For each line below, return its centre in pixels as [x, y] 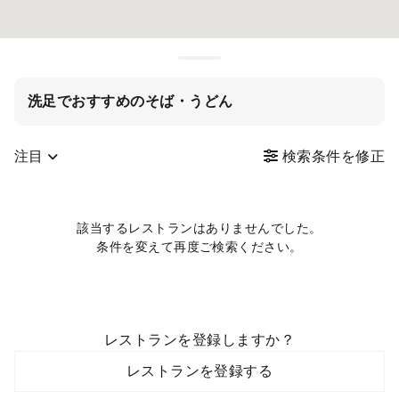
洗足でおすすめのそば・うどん [130, 102]
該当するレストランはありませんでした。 [199, 228]
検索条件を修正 [331, 157]
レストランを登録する [199, 371]
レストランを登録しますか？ [199, 340]
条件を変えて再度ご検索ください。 [199, 247]
